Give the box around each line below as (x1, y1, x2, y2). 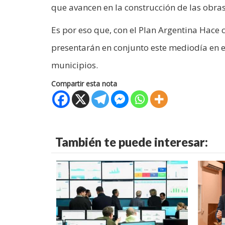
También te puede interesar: (55, 135, 208, 150)
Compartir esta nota (51, 79, 117, 89)
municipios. (51, 59, 98, 71)
